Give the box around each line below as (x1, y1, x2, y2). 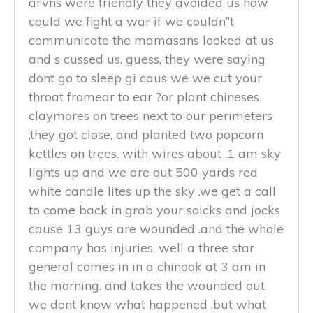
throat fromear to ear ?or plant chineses (29, 89, 259, 105)
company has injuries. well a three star (29, 240, 254, 256)
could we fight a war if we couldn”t (29, 13, 234, 30)
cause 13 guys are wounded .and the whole (29, 221, 284, 238)
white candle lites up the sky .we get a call (29, 183, 276, 200)
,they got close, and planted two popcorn (29, 126, 263, 143)
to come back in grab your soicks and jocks (29, 202, 280, 219)
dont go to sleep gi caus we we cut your (29, 70, 262, 87)
